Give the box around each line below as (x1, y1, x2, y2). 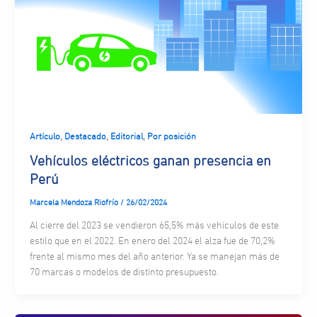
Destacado (64, 132, 106, 142)
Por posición (146, 132, 196, 142)
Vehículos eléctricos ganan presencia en (29, 154, 271, 168)
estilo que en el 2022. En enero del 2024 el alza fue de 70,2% (29, 236, 275, 246)
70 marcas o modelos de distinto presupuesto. (29, 267, 219, 277)
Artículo (29, 132, 60, 142)
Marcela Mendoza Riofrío (29, 198, 120, 207)
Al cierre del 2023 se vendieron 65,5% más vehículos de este (29, 220, 279, 231)
